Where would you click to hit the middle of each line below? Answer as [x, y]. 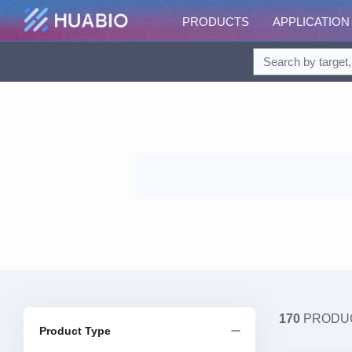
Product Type [75, 331]
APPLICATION [311, 22]
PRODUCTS [216, 22]
